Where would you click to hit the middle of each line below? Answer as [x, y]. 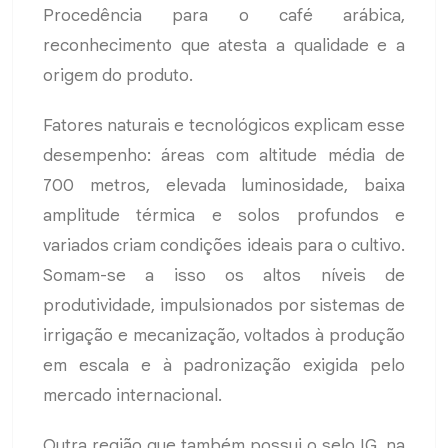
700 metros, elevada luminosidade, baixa [224, 186]
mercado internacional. [132, 396]
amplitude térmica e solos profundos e [224, 216]
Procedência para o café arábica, [224, 16]
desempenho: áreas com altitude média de [224, 156]
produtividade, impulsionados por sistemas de [224, 306]
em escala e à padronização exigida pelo [224, 366]
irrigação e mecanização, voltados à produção [224, 336]
